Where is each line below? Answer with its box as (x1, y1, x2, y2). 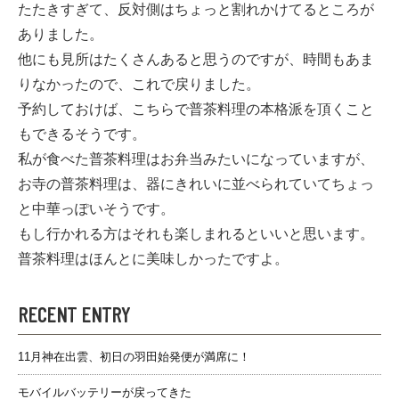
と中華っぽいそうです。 (18, 200, 175, 216)
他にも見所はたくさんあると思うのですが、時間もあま (18, 51, 374, 67)
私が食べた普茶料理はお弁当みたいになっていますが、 (18, 151, 374, 167)
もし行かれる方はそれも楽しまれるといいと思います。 (18, 225, 374, 241)
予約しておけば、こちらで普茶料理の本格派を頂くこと (18, 101, 374, 117)
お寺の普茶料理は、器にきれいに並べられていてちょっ (18, 175, 374, 191)
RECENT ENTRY (18, 300, 130, 327)
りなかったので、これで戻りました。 (18, 76, 260, 92)
